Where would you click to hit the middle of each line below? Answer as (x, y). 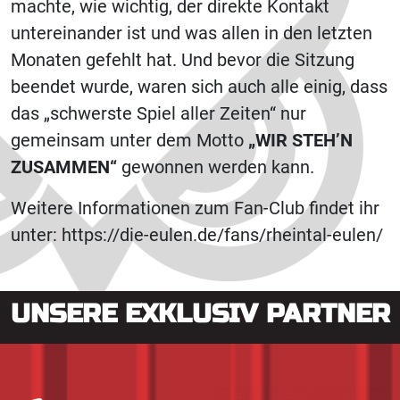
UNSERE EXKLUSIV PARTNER (200, 314)
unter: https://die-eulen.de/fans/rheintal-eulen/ (197, 235)
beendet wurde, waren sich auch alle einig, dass (199, 87)
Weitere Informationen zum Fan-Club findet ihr (195, 208)
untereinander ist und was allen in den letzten (192, 33)
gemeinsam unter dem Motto (129, 140)
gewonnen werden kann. (216, 167)
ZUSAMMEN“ (64, 167)
